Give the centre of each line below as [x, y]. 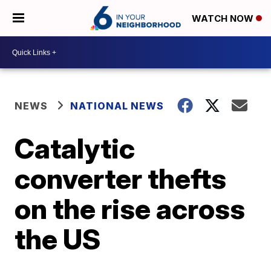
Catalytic [75, 148]
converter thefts [121, 178]
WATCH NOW [224, 19]
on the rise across [130, 209]
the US [58, 239]
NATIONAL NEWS [117, 106]
